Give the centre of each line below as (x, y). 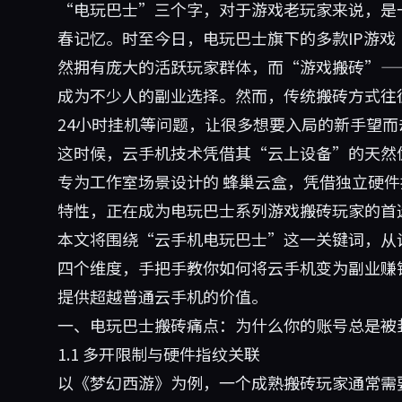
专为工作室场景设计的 (140, 181)
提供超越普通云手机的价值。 (162, 296)
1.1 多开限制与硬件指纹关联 (159, 354)
